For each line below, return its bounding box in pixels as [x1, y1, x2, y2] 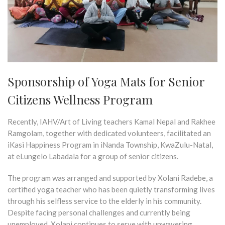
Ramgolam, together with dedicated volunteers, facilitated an [8, 128, 211, 138]
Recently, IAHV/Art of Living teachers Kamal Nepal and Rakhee [8, 117, 215, 126]
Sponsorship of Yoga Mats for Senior [8, 73, 204, 89]
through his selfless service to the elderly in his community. [8, 196, 201, 205]
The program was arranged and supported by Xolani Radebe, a [8, 173, 213, 182]
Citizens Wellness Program [8, 91, 153, 107]
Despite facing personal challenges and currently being [8, 207, 190, 217]
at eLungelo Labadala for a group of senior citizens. [8, 151, 178, 161]
